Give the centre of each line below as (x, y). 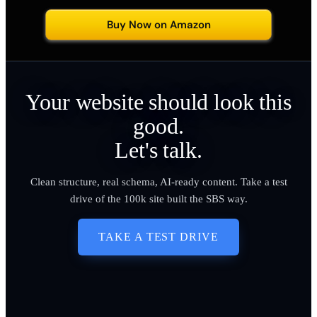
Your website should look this (158, 102)
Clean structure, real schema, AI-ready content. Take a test (158, 182)
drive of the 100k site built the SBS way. (158, 199)
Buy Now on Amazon (158, 25)
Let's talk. (158, 150)
